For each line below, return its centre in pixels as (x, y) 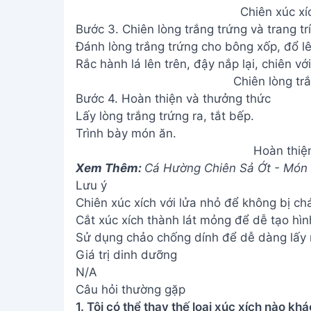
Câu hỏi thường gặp (130, 289)
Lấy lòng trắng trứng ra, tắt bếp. (165, 116)
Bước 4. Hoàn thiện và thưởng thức (173, 98)
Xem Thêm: (110, 168)
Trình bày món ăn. (126, 133)
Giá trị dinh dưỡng (126, 254)
